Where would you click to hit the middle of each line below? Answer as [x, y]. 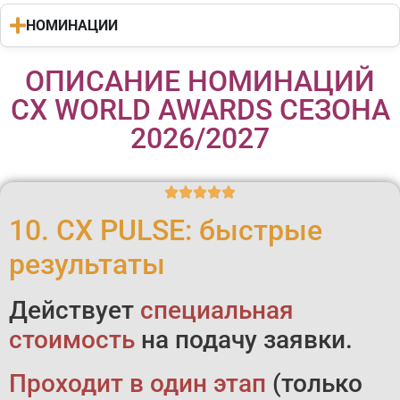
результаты [91, 265]
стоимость [72, 340]
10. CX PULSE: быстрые [166, 231]
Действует [75, 311]
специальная [217, 311]
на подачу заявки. [244, 340]
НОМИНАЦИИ [72, 26]
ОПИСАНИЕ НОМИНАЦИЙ [200, 82]
